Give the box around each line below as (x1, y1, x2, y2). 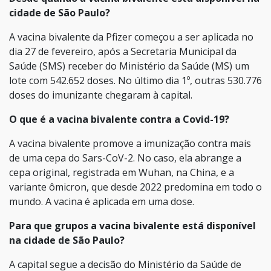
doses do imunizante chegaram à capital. (9, 88, 192, 102)
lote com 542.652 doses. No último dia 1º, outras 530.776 (9, 74, 262, 88)
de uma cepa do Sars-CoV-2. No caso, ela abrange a (9, 151, 241, 165)
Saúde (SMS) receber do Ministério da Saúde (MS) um (9, 59, 249, 73)
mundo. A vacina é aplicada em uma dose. (9, 195, 194, 209)
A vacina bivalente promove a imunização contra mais (9, 137, 251, 151)
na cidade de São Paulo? (9, 233, 125, 247)
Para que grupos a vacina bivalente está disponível (9, 219, 256, 233)
